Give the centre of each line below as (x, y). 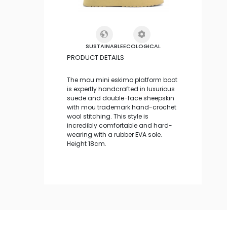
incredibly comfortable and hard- (120, 126)
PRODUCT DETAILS (96, 58)
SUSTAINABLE (104, 46)
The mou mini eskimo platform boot (122, 80)
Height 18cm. (87, 144)
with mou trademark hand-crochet (122, 107)
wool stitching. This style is (108, 117)
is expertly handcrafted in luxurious (121, 89)
